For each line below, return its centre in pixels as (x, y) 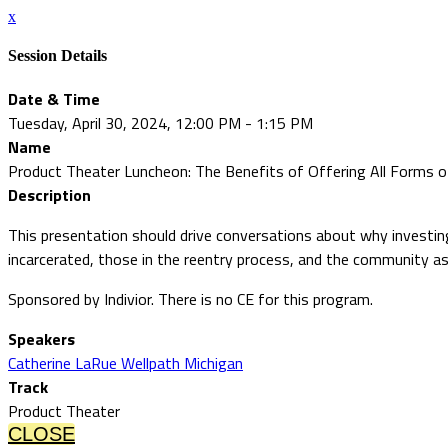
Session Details (57, 56)
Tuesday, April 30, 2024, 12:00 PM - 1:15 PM (160, 122)
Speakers (41, 338)
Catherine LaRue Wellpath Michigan (125, 362)
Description (49, 194)
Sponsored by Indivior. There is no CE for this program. (190, 298)
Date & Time (54, 98)
